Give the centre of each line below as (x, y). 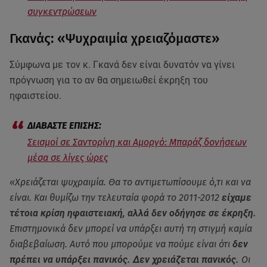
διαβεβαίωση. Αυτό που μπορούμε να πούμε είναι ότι (121, 244)
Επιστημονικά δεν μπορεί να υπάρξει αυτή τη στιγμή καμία (131, 229)
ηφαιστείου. (37, 96)
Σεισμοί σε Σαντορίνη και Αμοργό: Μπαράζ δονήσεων (137, 142)
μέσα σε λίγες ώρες (68, 158)
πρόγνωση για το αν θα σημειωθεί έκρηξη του (109, 80)
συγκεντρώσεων (62, 12)
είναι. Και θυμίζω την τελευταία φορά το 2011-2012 (114, 198)
